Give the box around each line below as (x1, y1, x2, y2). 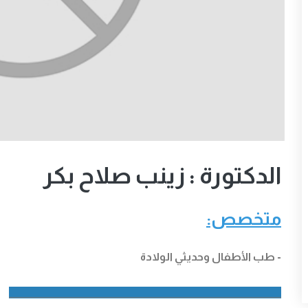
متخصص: (206, 208, 281, 229)
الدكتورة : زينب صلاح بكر (43, 162, 281, 189)
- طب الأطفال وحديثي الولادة (140, 251, 281, 263)
